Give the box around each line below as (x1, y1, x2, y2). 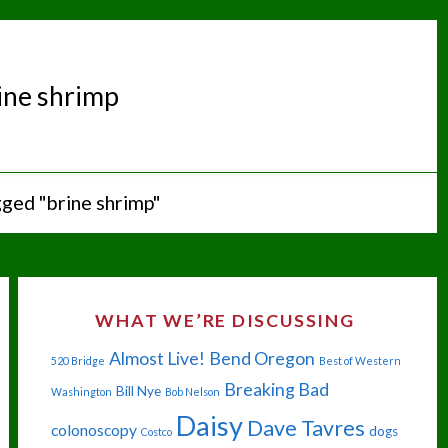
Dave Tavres (246, 415, 365, 442)
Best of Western (318, 354, 401, 368)
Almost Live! (108, 348, 205, 370)
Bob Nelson (164, 385, 220, 399)
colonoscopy (50, 421, 137, 440)
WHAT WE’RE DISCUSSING (95, 308, 355, 331)
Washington (50, 385, 112, 399)
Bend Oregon (208, 348, 315, 370)
